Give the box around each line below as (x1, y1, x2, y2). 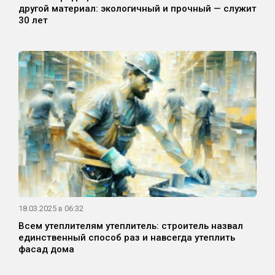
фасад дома (18, 244, 74, 255)
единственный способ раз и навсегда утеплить (18, 232, 235, 244)
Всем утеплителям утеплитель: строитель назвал (18, 220, 243, 232)
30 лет (18, 15, 48, 26)
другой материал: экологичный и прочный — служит (18, 3, 257, 15)
